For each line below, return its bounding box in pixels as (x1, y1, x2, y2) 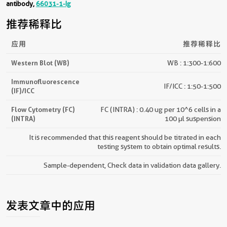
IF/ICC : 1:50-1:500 (164, 82, 221, 90)
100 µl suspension (165, 114, 221, 123)
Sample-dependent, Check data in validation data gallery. (44, 161, 221, 169)
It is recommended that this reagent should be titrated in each (29, 133, 221, 141)
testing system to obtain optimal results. (97, 142, 221, 150)
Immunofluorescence (11, 77, 80, 86)
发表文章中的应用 (6, 199, 95, 212)
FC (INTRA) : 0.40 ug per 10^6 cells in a (100, 105, 221, 113)
